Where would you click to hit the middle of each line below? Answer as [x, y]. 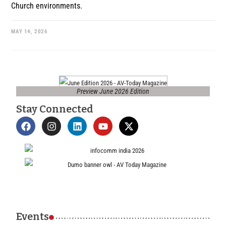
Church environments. [47, 6]
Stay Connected [55, 109]
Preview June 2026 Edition [113, 92]
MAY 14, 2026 [30, 32]
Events [33, 217]
